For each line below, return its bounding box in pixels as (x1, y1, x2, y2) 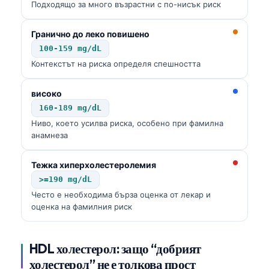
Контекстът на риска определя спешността (31, 58, 201, 68)
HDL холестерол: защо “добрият (29, 240, 201, 256)
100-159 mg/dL (39, 43, 101, 53)
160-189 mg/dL (39, 103, 101, 112)
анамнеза (31, 130, 68, 140)
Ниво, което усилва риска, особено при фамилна (31, 118, 223, 128)
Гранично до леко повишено (31, 28, 150, 39)
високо (31, 88, 62, 98)
